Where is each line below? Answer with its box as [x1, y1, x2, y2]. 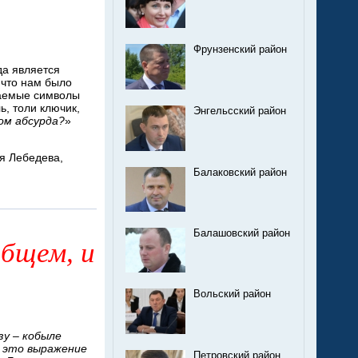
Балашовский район [193, 227, 290, 239]
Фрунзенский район [193, 43, 287, 55]
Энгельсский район [193, 105, 286, 117]
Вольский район [193, 288, 271, 300]
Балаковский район [193, 166, 287, 178]
